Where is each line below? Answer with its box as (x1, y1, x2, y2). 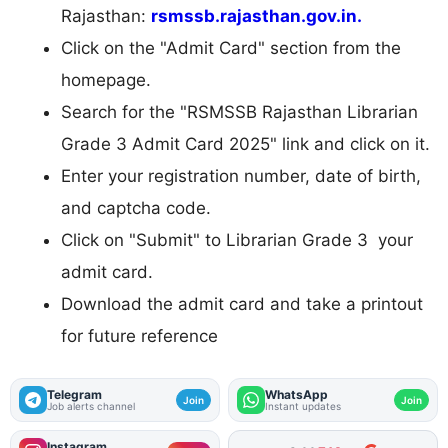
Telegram (47, 386, 102, 402)
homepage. (61, 70, 151, 91)
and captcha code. (61, 198, 211, 219)
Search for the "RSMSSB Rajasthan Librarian (61, 102, 418, 123)
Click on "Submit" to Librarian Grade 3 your (61, 230, 413, 251)
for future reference (61, 326, 218, 347)
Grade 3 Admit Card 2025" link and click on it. (61, 134, 430, 155)
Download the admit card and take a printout (61, 294, 423, 315)
